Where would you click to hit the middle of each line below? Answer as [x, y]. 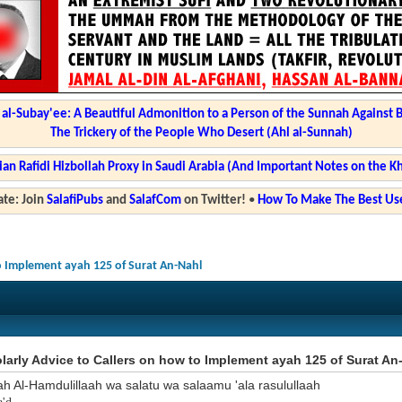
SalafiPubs [74, 201]
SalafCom [155, 201]
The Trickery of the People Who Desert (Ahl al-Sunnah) [201, 133]
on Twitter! [213, 201]
